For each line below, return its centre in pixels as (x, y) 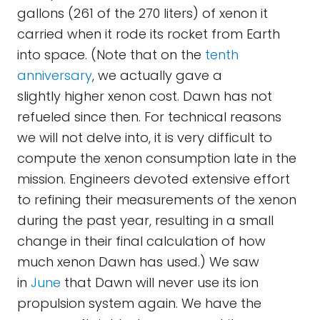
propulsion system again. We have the (139, 303)
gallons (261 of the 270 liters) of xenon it (142, 13)
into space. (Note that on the (111, 55)
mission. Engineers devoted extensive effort (154, 179)
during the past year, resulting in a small (145, 220)
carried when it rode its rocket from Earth (149, 34)
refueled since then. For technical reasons (149, 117)
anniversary (55, 75)
